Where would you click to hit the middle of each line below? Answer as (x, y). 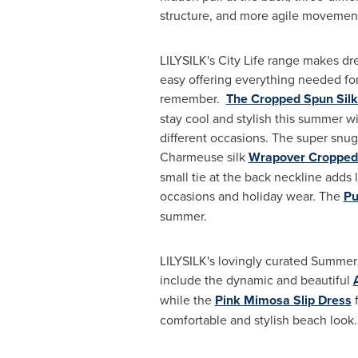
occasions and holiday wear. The (251, 196)
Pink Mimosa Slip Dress (283, 300)
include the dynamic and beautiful (256, 280)
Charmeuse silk (204, 157)
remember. (193, 98)
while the (187, 300)
